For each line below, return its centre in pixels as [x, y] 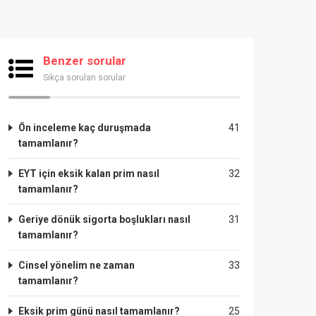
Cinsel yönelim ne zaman [77, 265]
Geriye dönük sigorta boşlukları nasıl [104, 219]
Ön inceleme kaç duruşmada [85, 128]
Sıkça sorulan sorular [84, 78]
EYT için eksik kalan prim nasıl [89, 174]
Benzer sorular [85, 61]
